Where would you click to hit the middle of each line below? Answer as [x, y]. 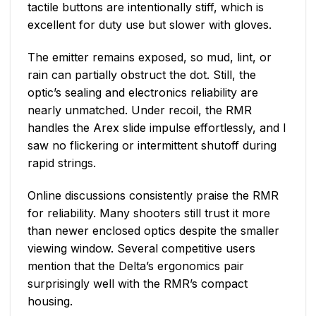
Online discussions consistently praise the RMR [153, 195]
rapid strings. [62, 163]
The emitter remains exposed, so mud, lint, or [150, 57]
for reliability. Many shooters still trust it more [149, 213]
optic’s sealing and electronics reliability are [143, 92]
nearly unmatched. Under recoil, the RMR [140, 110]
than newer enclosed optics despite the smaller [153, 230]
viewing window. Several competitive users [141, 248]
